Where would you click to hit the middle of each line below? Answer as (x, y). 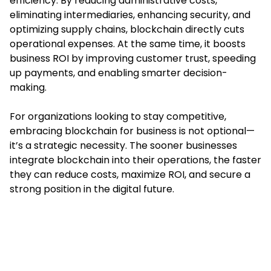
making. (28, 87)
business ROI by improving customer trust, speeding (133, 58)
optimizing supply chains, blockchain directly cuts (127, 29)
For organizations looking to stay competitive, (118, 116)
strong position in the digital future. (92, 189)
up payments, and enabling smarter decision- (119, 73)
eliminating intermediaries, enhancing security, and (130, 15)
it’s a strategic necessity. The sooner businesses (123, 145)
